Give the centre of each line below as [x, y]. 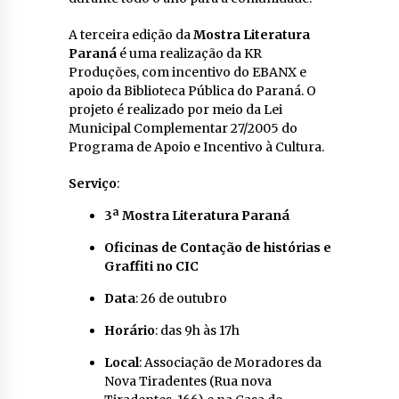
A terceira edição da [130, 34]
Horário [129, 330]
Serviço [92, 183]
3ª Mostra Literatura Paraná [196, 215]
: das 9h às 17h [197, 330]
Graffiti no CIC [151, 266]
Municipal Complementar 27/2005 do [183, 128]
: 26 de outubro [181, 298]
